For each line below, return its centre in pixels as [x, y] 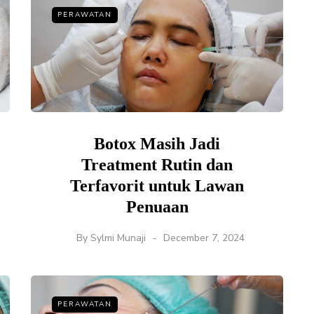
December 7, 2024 [204, 238]
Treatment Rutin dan [157, 165]
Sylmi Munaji [118, 238]
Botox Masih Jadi [157, 144]
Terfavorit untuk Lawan [157, 186]
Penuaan [157, 207]
